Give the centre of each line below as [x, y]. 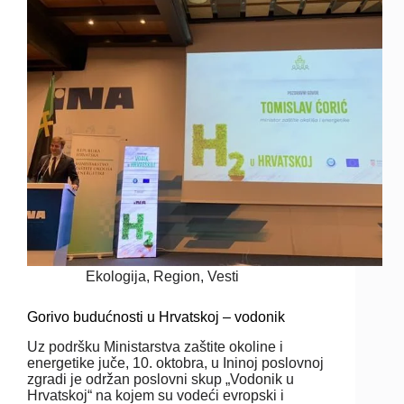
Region [177, 276]
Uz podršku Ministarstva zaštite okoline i [155, 346]
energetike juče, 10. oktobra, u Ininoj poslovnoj [175, 363]
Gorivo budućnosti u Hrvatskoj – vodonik [156, 317]
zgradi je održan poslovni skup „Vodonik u [161, 379]
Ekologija [116, 276]
